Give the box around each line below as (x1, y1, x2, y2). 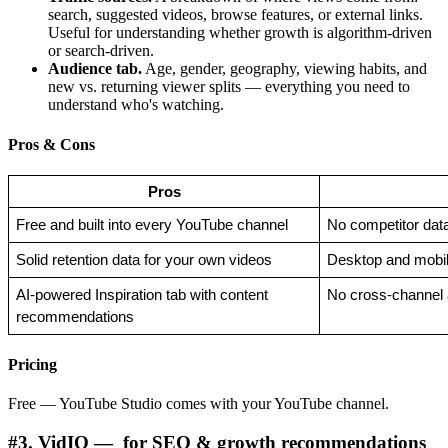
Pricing (8, 356, 57, 374)
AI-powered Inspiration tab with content (15, 286, 268, 303)
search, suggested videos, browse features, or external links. (48, 6, 423, 24)
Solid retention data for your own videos (15, 251, 272, 268)
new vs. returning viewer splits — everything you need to (48, 78, 410, 96)
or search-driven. (48, 42, 154, 60)
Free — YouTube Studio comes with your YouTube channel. (8, 395, 389, 413)
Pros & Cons (8, 135, 95, 153)
